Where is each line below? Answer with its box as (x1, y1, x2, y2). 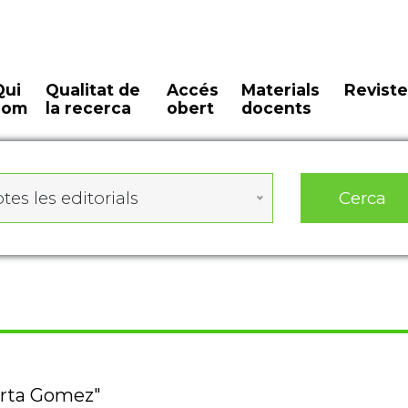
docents (240, 98, 311, 117)
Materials (240, 80, 320, 99)
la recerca (46, 98, 132, 117)
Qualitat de (46, 80, 141, 99)
